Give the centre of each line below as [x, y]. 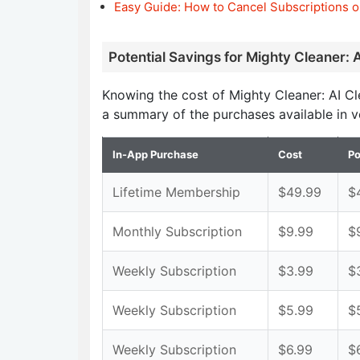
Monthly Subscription [177, 231]
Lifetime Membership [176, 192]
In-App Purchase [155, 154]
